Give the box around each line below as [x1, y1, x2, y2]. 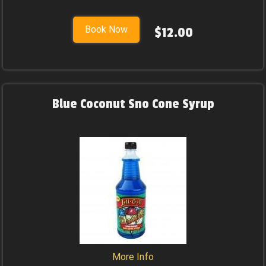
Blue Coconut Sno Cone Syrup [52, 96, 214, 112]
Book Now [85, 24, 128, 35]
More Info [112, 251, 154, 262]
